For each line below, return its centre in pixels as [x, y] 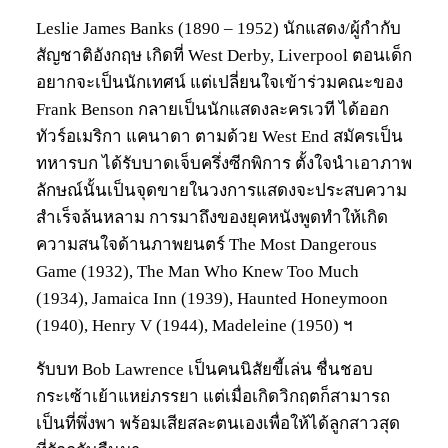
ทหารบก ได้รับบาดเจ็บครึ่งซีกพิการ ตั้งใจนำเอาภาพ [224, 164]
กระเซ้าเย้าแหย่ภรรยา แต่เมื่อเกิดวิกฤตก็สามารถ [213, 397]
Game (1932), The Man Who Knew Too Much [197, 272]
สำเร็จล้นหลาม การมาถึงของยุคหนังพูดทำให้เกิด [212, 218]
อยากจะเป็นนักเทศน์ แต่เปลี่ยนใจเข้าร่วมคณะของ [219, 83]
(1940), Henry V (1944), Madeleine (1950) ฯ [194, 326]
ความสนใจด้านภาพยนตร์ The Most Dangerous [206, 245]
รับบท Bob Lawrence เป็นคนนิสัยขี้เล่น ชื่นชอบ [204, 370]
